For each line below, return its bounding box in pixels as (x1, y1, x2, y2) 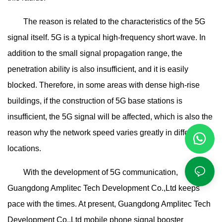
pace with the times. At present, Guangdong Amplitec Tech (7, 200, 211, 209)
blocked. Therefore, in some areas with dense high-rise (7, 81, 200, 90)
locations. (7, 144, 41, 153)
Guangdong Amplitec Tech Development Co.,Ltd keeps (7, 184, 200, 193)
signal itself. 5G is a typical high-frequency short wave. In (7, 33, 206, 42)
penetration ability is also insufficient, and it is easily (7, 65, 188, 74)
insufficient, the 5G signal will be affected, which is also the (7, 112, 213, 121)
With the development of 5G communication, (7, 168, 178, 177)
